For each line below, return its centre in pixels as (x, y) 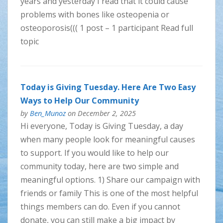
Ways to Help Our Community (79, 100)
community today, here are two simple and (99, 166)
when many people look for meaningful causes (108, 139)
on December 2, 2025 (101, 113)
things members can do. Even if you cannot (100, 206)
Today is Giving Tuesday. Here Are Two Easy (108, 87)
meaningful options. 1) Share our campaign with (110, 179)
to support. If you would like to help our (94, 153)
